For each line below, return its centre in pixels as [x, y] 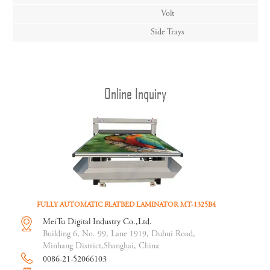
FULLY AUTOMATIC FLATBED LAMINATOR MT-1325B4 [126, 205]
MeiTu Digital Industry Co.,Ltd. [97, 223]
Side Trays [167, 32]
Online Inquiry [135, 93]
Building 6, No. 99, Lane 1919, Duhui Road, [119, 235]
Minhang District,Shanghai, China [101, 247]
